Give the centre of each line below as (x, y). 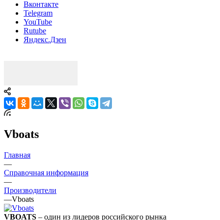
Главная (17, 155)
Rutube (35, 30)
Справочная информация (46, 172)
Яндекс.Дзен (45, 39)
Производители (30, 190)
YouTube (38, 22)
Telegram (38, 13)
